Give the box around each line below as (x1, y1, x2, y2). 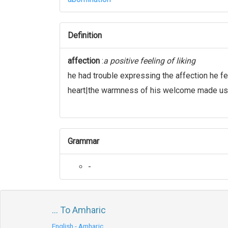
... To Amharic (52, 205, 106, 215)
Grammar (68, 136, 99, 146)
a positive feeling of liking (103, 56, 195, 66)
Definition (68, 31, 102, 40)
